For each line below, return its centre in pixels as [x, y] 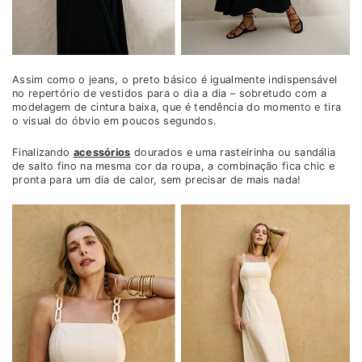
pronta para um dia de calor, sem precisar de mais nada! [157, 180]
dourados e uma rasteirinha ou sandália [233, 153]
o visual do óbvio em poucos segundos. [115, 121]
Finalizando [43, 153]
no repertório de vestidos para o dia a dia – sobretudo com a [169, 94]
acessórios [102, 153]
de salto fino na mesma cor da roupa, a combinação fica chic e [174, 166]
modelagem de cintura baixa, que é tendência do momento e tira [177, 107]
